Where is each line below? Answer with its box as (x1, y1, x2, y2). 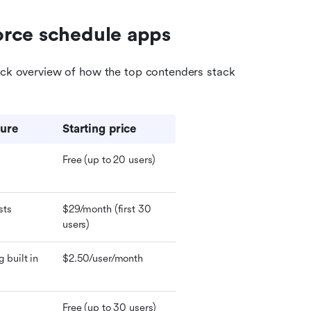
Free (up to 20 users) (62, 154, 156, 166)
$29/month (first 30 (62, 203, 151, 215)
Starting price (62, 122, 140, 135)
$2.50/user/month (62, 253, 143, 264)
